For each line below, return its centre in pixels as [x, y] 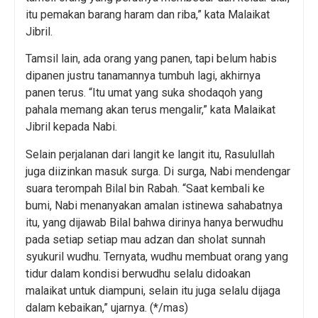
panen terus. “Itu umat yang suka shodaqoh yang [144, 93]
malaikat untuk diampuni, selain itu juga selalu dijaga [153, 290]
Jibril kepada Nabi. [71, 127]
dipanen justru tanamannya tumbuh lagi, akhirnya [143, 76]
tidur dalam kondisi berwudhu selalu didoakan [138, 273]
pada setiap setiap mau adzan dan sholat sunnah [146, 239]
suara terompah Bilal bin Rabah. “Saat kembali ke [145, 188]
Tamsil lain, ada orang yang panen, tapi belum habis [151, 59]
